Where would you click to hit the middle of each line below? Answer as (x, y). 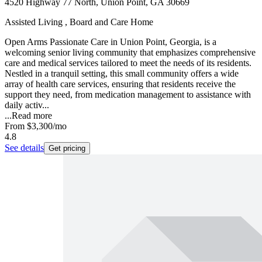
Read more (32, 116)
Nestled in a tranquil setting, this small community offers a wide (122, 74)
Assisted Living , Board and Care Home (79, 22)
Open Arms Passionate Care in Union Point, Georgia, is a (111, 42)
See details (24, 148)
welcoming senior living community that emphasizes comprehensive (130, 53)
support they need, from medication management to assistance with (128, 95)
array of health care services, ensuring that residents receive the (120, 84)
